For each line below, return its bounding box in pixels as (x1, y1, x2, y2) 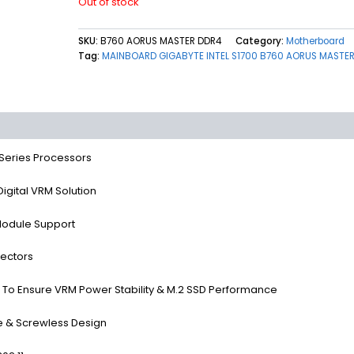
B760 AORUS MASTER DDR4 (100, 34, 221, 47)
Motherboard (285, 34, 345, 47)
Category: (235, 34, 286, 47)
